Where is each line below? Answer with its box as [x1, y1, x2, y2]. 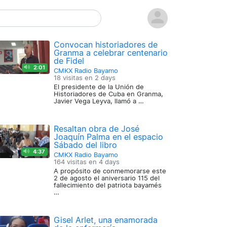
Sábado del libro [53, 140, 117, 150]
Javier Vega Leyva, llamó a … [53, 97, 144, 105]
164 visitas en [53, 158, 99, 166]
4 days [98, 158, 120, 166]
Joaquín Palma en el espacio [53, 132, 163, 142]
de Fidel [53, 56, 84, 66]
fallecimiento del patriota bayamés [53, 181, 162, 189]
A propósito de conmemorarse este [53, 167, 166, 175]
